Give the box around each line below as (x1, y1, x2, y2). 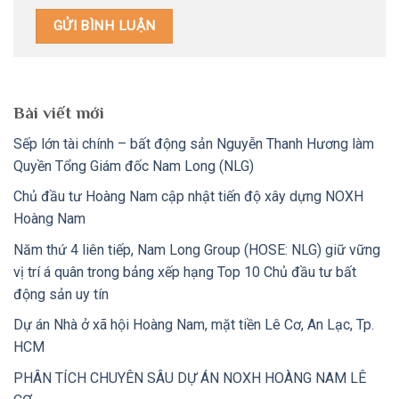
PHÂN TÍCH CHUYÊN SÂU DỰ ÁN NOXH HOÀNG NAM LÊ (13, 370, 366, 387)
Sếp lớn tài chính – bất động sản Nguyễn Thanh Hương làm (13, 134, 374, 152)
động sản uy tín (13, 285, 109, 303)
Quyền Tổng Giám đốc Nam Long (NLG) (13, 157, 254, 175)
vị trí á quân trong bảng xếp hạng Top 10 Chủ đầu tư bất (13, 263, 356, 281)
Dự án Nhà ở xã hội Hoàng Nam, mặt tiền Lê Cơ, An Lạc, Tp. (13, 316, 374, 334)
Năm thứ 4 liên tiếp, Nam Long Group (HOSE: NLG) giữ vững (13, 240, 380, 258)
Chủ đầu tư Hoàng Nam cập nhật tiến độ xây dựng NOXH (13, 188, 363, 206)
